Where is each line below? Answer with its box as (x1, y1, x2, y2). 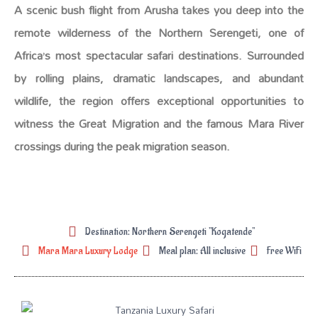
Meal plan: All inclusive (158, 243, 246, 258)
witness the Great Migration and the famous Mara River (14, 111, 304, 135)
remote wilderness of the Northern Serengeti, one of (14, 21, 304, 44)
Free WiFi (266, 243, 302, 258)
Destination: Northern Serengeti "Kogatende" (84, 224, 255, 238)
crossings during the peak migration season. (14, 134, 230, 158)
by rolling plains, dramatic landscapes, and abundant (14, 66, 304, 89)
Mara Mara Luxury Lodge (38, 243, 138, 258)
